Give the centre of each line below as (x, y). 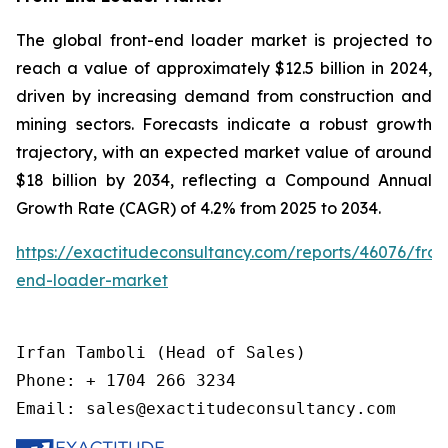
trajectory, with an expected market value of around (224, 151)
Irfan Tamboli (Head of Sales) (161, 352)
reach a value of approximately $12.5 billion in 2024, (224, 67)
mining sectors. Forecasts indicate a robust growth (224, 123)
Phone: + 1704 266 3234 (126, 380)
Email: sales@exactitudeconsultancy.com (206, 408)
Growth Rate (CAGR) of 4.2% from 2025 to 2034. (198, 207)
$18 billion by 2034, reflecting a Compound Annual (224, 179)
